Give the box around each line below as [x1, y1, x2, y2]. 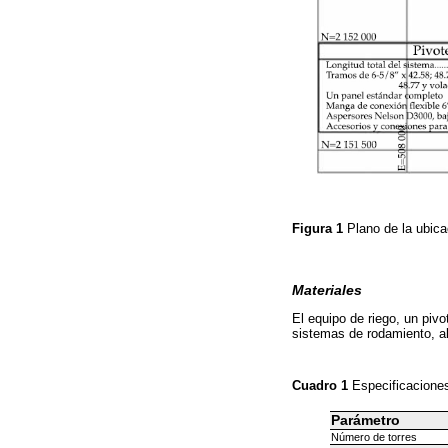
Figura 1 [292, 220, 347, 236]
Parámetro [330, 412, 400, 428]
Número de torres [330, 430, 417, 443]
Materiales [292, 282, 362, 298]
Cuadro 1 [292, 377, 352, 393]
